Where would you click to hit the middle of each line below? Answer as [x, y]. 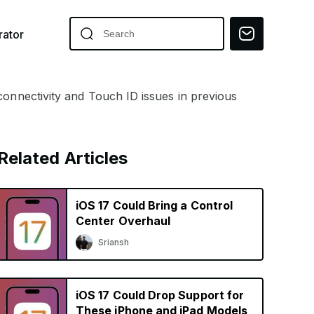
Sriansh [114, 242]
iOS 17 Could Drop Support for [160, 295]
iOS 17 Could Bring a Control [154, 205]
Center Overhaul [123, 221]
